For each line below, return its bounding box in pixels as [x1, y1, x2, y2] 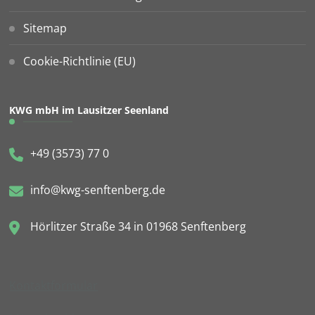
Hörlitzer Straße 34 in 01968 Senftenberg [30, 218, 247, 234]
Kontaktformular [9, 277, 98, 293]
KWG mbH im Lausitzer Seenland [9, 103, 169, 117]
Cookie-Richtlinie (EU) [23, 53, 136, 69]
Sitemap [23, 20, 67, 36]
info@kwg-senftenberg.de [30, 181, 166, 198]
